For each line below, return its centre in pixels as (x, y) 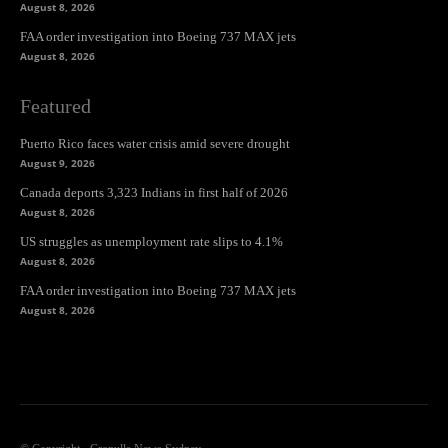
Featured (55, 105)
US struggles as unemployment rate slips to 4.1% (151, 241)
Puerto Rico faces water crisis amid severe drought (155, 143)
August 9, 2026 (57, 162)
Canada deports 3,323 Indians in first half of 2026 (154, 192)
